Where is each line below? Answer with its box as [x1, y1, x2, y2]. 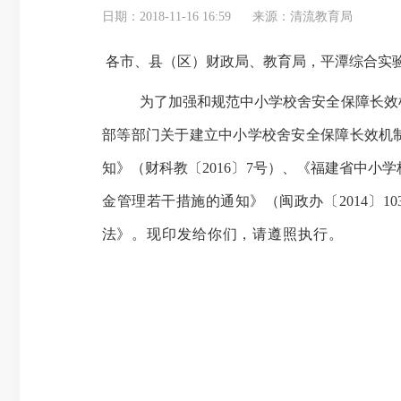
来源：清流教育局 [252, 10, 353, 23]
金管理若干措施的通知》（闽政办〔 [102, 193, 339, 209]
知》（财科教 [102, 160, 189, 175]
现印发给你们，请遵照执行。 [146, 226, 345, 242]
